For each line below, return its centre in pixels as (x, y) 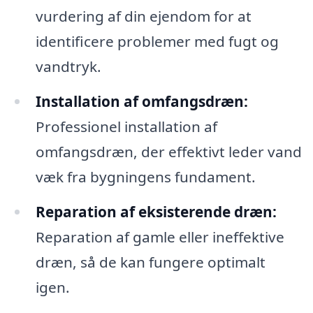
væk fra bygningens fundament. (145, 177)
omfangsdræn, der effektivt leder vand (168, 152)
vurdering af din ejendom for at (143, 16)
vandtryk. (68, 67)
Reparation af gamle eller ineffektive (160, 237)
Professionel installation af (126, 127)
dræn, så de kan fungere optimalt (150, 262)
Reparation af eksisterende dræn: (156, 212)
